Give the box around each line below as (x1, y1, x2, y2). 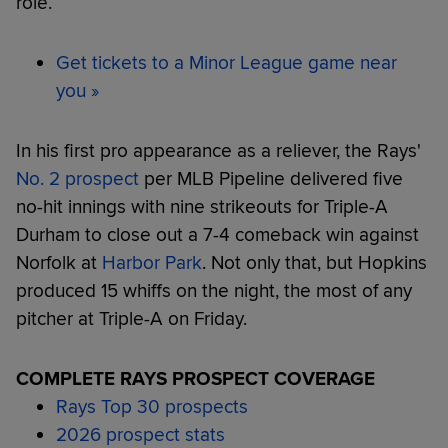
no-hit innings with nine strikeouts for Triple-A (16, 194, 388, 219)
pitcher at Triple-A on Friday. (16, 306, 247, 331)
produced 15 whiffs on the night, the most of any (16, 278, 412, 303)
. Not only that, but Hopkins (202, 250, 427, 275)
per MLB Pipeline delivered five (139, 166, 403, 191)
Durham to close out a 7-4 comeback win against (16, 222, 419, 247)
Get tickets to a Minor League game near (56, 50, 397, 75)
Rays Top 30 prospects (56, 394, 248, 419)
